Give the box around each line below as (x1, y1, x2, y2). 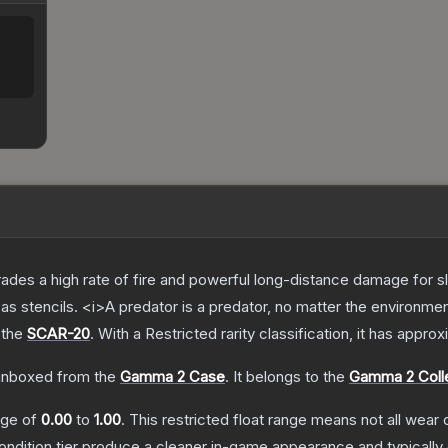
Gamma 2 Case (120, 367, 225, 387)
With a (94, 324, 145, 344)
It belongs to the (233, 367, 349, 387)
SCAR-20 (27, 324, 90, 344)
